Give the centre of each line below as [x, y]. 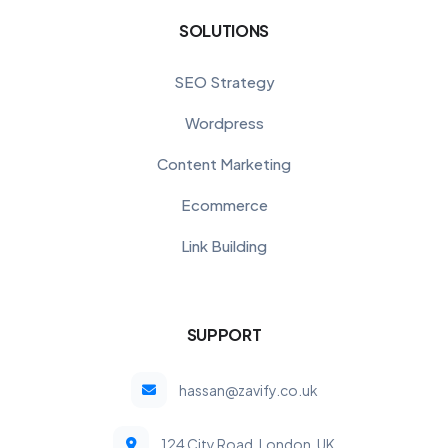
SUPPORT [224, 334]
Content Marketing [224, 163]
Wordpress [224, 122]
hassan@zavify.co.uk [248, 389]
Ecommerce [224, 204]
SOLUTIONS [224, 30]
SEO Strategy [224, 81]
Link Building [224, 245]
